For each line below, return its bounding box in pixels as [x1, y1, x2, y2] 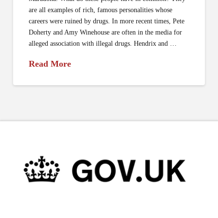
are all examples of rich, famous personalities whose [29, 6, 173, 14]
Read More [29, 59, 72, 69]
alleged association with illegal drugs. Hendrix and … [29, 40, 177, 48]
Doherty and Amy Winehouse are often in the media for [29, 29, 182, 36]
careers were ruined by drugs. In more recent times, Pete [29, 18, 185, 25]
